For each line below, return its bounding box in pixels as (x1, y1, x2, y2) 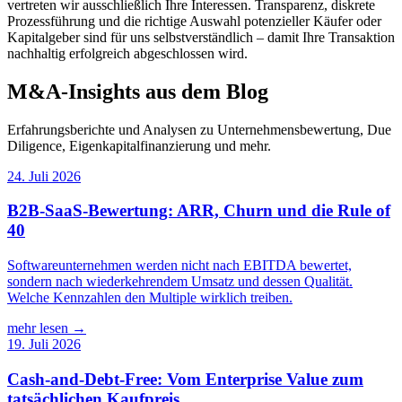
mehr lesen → (7, 320, 86, 336)
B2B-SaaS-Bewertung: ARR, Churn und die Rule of (7, 201, 390, 221)
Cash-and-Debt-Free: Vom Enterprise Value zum (7, 369, 363, 389)
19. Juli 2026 (7, 336, 81, 353)
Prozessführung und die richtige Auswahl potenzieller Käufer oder (7, 13, 381, 29)
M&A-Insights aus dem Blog (7, 79, 268, 103)
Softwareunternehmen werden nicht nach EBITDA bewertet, (7, 258, 352, 274)
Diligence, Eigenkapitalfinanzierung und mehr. (7, 137, 271, 153)
